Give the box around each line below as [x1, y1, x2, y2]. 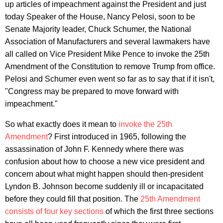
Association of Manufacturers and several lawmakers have [5, 37, 210, 46]
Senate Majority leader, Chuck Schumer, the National [5, 24, 191, 33]
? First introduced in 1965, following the [48, 132, 186, 141]
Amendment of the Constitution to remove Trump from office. [5, 62, 215, 71]
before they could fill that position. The [5, 194, 140, 203]
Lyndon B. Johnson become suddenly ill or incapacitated [5, 182, 204, 191]
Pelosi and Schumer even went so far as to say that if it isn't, [5, 74, 215, 83]
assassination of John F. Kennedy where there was [5, 144, 184, 153]
